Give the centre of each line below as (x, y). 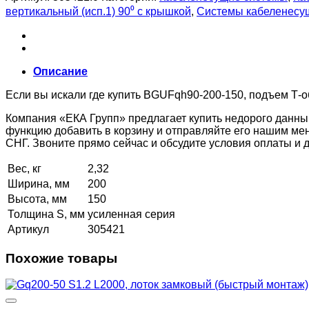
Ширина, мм (39, 183)
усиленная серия (131, 214)
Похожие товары (61, 258)
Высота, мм (37, 199)
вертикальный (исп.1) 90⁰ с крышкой (98, 11)
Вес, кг (24, 168)
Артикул (28, 229)
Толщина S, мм (46, 214)
